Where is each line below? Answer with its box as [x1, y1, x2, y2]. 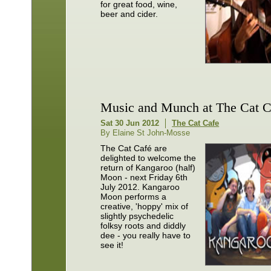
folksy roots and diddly [100, 220, 186, 230]
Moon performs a [100, 191, 167, 201]
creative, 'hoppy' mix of [100, 201, 189, 211]
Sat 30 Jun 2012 [100, 118, 160, 128]
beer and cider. [100, 9, 158, 19]
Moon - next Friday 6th [100, 172, 188, 182]
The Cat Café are [100, 143, 168, 153]
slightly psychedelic [100, 211, 174, 221]
